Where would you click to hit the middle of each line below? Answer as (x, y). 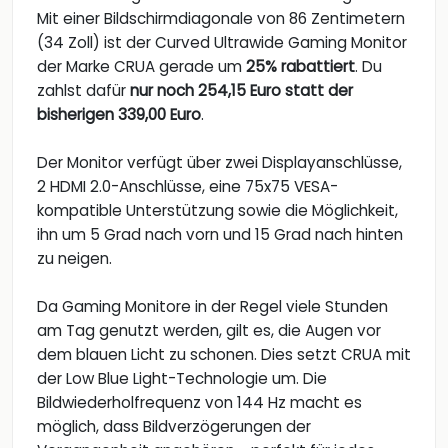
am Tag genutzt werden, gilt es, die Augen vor (209, 331)
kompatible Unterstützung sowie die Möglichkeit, (217, 211)
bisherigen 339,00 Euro (119, 115)
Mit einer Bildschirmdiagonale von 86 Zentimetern (221, 19)
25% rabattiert (300, 67)
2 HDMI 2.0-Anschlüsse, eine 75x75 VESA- (187, 187)
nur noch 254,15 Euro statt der (241, 91)
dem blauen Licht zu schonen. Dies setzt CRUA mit (224, 355)
